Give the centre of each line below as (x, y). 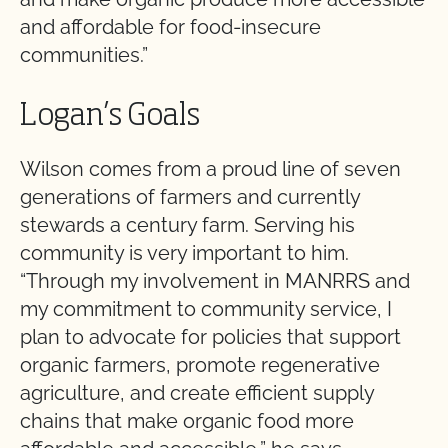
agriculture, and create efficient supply (197, 393)
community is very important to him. (184, 253)
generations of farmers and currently (190, 197)
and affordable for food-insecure (170, 27)
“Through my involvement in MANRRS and (215, 281)
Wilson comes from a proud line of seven (210, 169)
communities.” (84, 55)
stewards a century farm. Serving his (187, 225)
